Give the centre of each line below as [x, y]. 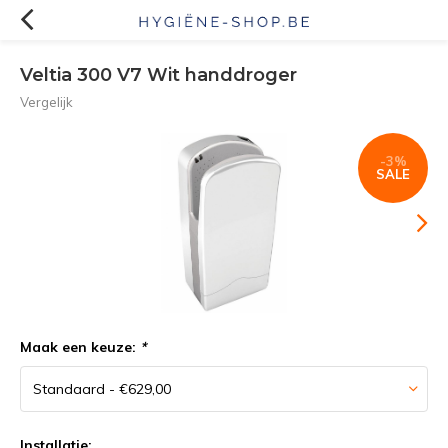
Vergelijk [46, 102]
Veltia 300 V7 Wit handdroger [158, 75]
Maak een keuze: [80, 347]
